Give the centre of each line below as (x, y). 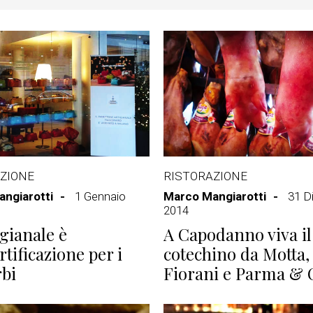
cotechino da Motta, (236, 254)
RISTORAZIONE (205, 176)
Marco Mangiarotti (215, 196)
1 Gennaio (100, 196)
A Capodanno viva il (238, 234)
